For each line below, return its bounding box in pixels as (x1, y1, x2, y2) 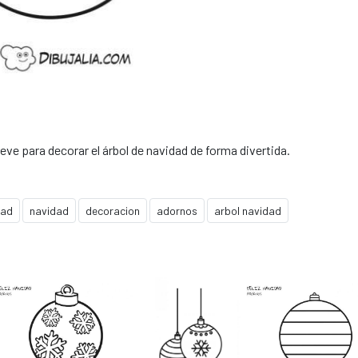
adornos (157, 203, 197, 217)
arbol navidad (214, 203, 281, 217)
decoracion (86, 203, 140, 217)
